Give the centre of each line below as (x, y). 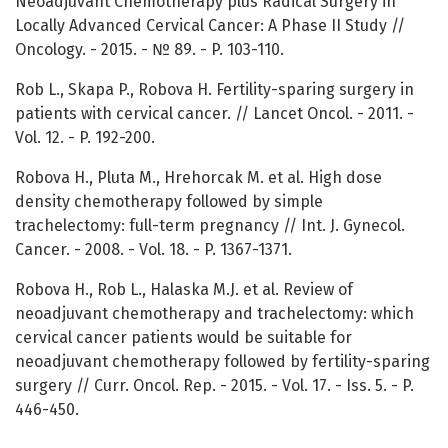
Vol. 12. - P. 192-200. (85, 138)
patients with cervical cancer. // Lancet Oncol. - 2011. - (214, 114)
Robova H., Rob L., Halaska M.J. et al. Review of (184, 290)
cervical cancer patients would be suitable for (183, 338)
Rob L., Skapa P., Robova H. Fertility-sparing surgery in (214, 90)
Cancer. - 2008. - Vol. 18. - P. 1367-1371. (153, 250)
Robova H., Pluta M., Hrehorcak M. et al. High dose (198, 178)
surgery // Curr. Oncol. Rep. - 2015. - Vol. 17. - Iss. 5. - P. (214, 386)
